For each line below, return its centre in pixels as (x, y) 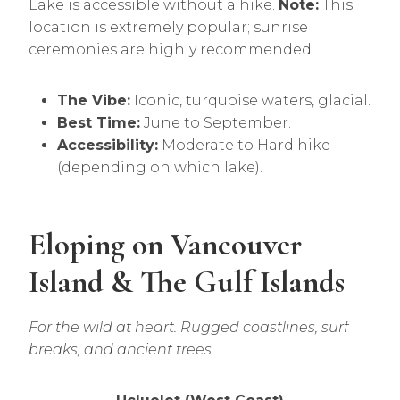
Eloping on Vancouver (165, 244)
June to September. (216, 123)
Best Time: (99, 123)
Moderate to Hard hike (244, 145)
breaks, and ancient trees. (121, 350)
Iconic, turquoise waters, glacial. (250, 100)
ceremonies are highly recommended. (171, 50)
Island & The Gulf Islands (187, 282)
